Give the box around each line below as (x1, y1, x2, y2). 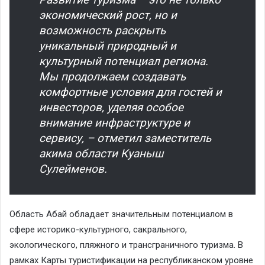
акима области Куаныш (39, 146, 163, 160)
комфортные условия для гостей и (39, 85, 222, 99)
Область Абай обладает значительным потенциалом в (9, 208, 233, 219)
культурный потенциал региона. (39, 54, 208, 68)
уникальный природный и (39, 38, 176, 53)
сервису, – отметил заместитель (39, 131, 211, 145)
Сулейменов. (39, 161, 107, 176)
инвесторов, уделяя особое (39, 100, 183, 114)
